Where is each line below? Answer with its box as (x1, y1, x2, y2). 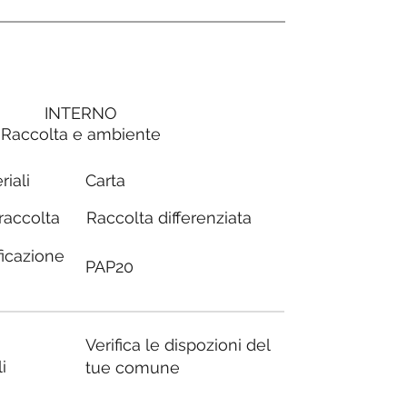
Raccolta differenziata (85, 208, 252, 228)
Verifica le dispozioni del (85, 334, 271, 354)
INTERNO (44, 104, 117, 124)
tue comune (85, 357, 181, 377)
